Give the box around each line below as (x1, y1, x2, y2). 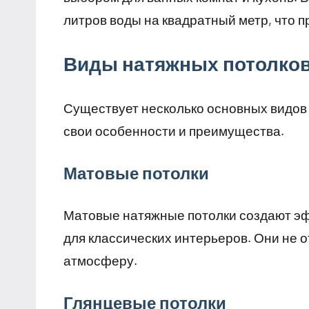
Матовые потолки (63, 163, 209, 183)
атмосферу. (63, 252, 137, 269)
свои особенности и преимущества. (63, 123, 284, 139)
